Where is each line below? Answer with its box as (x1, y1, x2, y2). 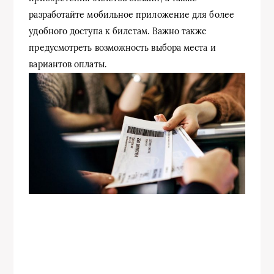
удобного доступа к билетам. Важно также (29, 25, 207, 37)
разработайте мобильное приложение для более (29, 9, 234, 20)
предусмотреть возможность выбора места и (29, 42, 216, 53)
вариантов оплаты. (29, 58, 106, 70)
